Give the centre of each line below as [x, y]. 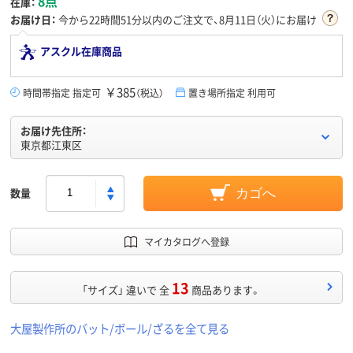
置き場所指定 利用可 [232, 92]
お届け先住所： [54, 130]
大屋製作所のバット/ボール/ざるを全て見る [120, 328]
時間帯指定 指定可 [62, 92]
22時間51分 [115, 19]
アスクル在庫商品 [81, 50]
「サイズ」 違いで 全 [126, 289]
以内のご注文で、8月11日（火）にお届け [229, 19]
